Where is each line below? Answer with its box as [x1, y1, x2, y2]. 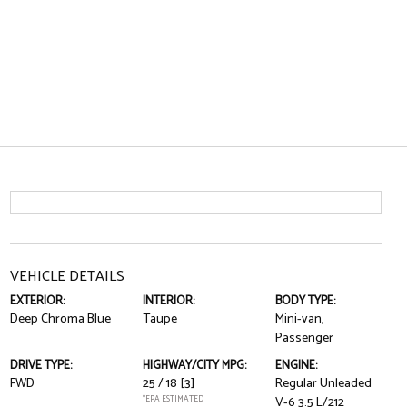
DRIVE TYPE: [9, 356, 72, 375]
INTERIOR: [142, 292, 194, 311]
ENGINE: [275, 356, 318, 375]
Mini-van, [275, 309, 325, 330]
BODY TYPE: [275, 292, 336, 311]
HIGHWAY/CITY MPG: [142, 356, 246, 375]
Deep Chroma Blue [9, 309, 111, 330]
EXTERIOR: [9, 292, 65, 311]
